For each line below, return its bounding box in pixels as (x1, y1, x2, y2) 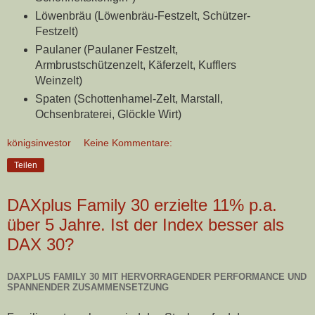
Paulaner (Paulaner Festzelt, (34, 43, 178, 56)
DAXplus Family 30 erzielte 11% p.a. (7, 195, 277, 214)
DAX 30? (7, 234, 74, 254)
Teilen (14, 160, 37, 170)
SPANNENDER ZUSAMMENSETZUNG (7, 281, 169, 292)
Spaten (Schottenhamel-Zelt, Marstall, (34, 92, 223, 105)
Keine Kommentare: (84, 136, 173, 148)
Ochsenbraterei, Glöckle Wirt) (34, 108, 181, 120)
